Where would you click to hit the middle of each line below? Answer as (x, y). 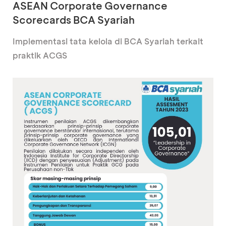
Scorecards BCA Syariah (74, 20)
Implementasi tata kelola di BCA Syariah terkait (108, 41)
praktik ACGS (40, 55)
